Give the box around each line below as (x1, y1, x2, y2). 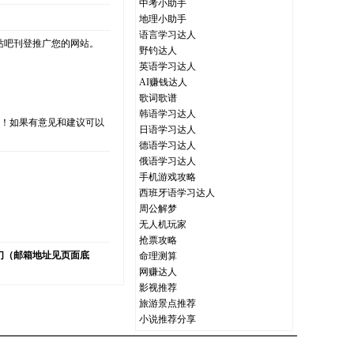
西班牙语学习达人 (139, 187, 215, 198)
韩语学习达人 (139, 108, 196, 119)
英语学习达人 (139, 61, 196, 72)
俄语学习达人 (139, 156, 196, 167)
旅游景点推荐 (139, 298, 196, 309)
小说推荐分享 (139, 314, 196, 325)
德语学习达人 (139, 140, 196, 151)
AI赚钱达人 (139, 77, 187, 88)
